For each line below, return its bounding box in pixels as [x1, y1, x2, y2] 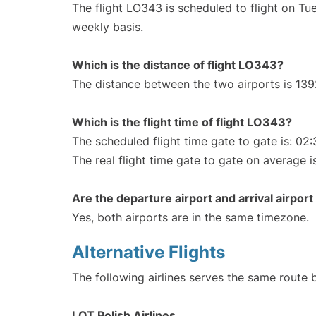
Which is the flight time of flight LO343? [72, 114, 292, 129]
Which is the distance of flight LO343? [72, 57, 284, 72]
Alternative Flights [72, 241, 225, 262]
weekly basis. [72, 19, 143, 34]
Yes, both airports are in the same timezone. [72, 209, 309, 224]
